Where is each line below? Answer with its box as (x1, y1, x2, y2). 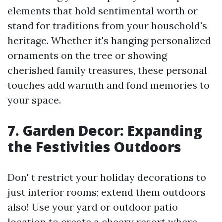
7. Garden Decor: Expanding (7, 121, 202, 140)
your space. (7, 94, 61, 107)
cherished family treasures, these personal (7, 64, 207, 77)
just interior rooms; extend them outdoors (7, 186, 206, 199)
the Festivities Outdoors (7, 137, 181, 157)
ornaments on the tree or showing (7, 49, 167, 62)
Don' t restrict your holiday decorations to (7, 171, 206, 184)
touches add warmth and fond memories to (7, 79, 210, 92)
